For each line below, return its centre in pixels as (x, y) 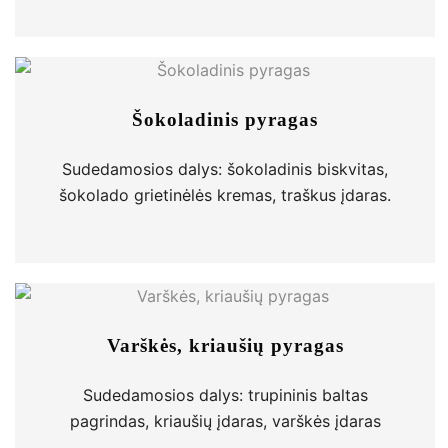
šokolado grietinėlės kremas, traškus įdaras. (225, 195)
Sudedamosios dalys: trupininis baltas (225, 395)
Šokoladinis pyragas (225, 119)
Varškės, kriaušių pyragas (225, 345)
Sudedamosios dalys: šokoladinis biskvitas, (225, 169)
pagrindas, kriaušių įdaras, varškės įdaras (225, 421)
